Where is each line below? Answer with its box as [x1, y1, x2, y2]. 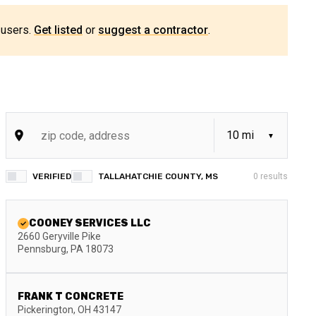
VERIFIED [32, 171, 71, 181]
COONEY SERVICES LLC [29, 217, 151, 229]
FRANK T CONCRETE [18, 291, 123, 303]
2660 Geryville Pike [18, 231, 101, 242]
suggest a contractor [98, 23, 208, 37]
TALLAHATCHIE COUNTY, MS [98, 171, 218, 181]
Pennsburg [18, 243, 66, 255]
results [258, 171, 288, 181]
